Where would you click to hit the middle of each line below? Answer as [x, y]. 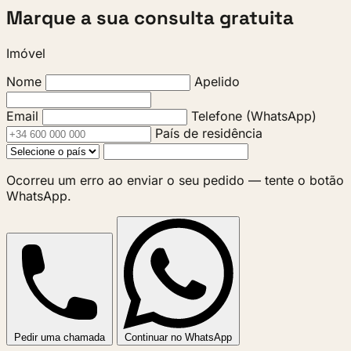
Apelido [217, 82]
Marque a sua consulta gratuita [150, 18]
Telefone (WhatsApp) [254, 116]
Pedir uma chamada [60, 338]
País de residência [209, 134]
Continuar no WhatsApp [178, 338]
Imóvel [26, 54]
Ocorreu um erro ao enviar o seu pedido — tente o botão [175, 181]
